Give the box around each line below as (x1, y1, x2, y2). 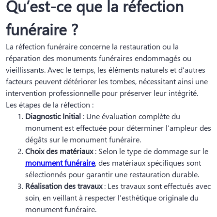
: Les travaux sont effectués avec (102, 181, 211, 191)
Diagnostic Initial (25, 111, 81, 121)
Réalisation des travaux (25, 181, 102, 191)
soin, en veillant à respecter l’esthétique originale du (25, 192, 199, 202)
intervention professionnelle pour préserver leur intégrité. (6, 88, 198, 98)
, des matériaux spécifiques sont (95, 157, 201, 168)
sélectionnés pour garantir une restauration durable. (25, 169, 199, 179)
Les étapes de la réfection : (6, 99, 93, 109)
